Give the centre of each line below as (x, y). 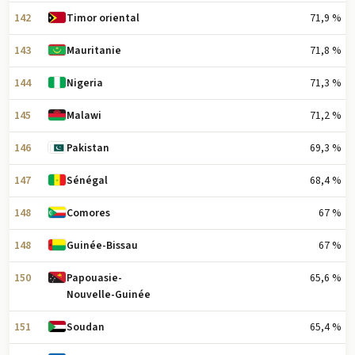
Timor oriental (103, 18)
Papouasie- (95, 278)
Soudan (86, 327)
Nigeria (85, 83)
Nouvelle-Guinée (109, 295)
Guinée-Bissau (103, 246)
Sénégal (88, 181)
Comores (89, 213)
